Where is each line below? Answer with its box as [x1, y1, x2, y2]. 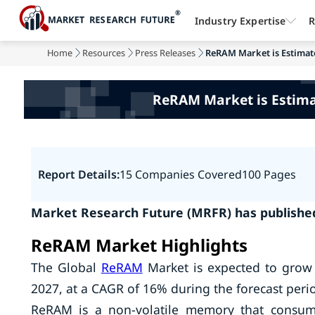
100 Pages [241, 167, 296, 182]
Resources [82, 46, 126, 59]
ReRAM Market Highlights [30, 233, 247, 257]
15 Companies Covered [119, 167, 242, 182]
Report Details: [37, 167, 120, 182]
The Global [30, 259, 101, 276]
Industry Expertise [194, 13, 286, 27]
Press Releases [135, 46, 196, 59]
